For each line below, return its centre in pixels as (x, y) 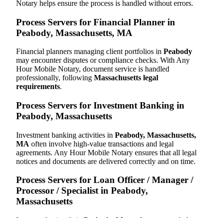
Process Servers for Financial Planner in (96, 22)
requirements (38, 87)
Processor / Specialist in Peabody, (82, 191)
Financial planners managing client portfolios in (90, 52)
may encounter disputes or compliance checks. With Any (103, 60)
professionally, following (55, 78)
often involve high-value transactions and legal (101, 144)
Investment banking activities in (65, 135)
